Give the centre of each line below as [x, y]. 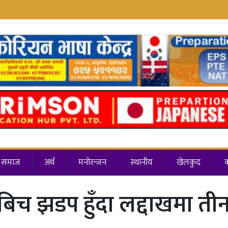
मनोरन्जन [92, 163]
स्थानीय [141, 163]
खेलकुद [189, 163]
